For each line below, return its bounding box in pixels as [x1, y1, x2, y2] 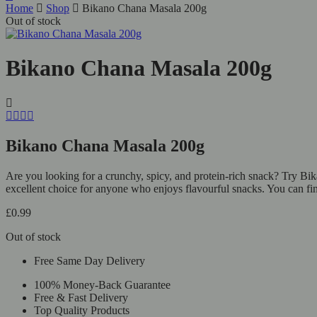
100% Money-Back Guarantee [34, 278, 171, 291]
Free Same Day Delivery [34, 254, 145, 267]
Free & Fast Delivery [34, 291, 128, 304]
